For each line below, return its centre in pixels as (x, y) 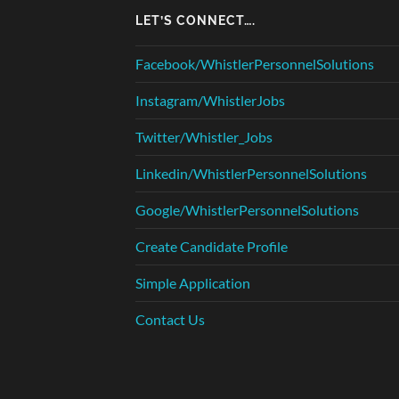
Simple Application (193, 282)
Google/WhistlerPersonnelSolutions (247, 209)
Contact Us (170, 319)
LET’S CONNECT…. (195, 20)
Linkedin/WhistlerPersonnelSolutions (251, 173)
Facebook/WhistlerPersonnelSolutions (255, 63)
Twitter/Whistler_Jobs (204, 136)
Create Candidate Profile (212, 246)
